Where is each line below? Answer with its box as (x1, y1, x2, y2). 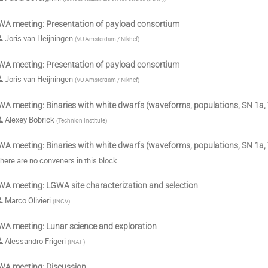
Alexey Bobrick (3, 114, 56, 126)
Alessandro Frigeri (3, 235, 68, 246)
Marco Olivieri (3, 194, 53, 206)
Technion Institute (58, 116, 105, 125)
